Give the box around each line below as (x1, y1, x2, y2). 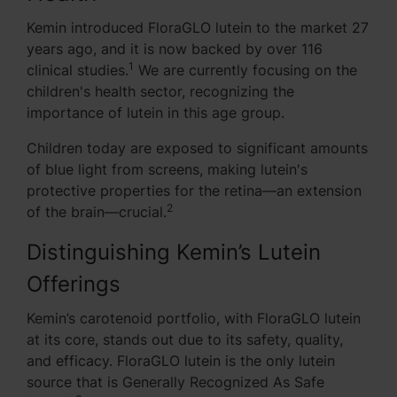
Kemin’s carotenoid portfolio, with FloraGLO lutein (27, 309, 361, 327)
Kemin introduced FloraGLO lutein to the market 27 (27, 19, 369, 36)
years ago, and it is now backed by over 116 (27, 40, 323, 58)
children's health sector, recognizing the (27, 82, 294, 100)
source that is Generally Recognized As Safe (27, 373, 324, 391)
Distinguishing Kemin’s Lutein (27, 239, 321, 265)
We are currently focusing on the (134, 61, 357, 79)
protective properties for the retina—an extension (27, 182, 362, 199)
